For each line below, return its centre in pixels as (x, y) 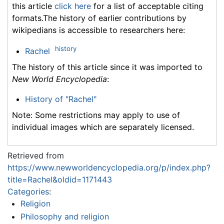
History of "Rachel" (60, 99)
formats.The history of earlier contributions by (99, 18)
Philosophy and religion (64, 216)
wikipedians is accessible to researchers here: (98, 30)
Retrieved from (36, 156)
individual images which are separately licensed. (103, 127)
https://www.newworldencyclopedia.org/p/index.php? (109, 168)
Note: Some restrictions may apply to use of (96, 115)
